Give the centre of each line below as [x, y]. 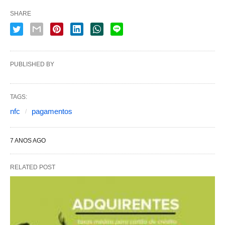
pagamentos [52, 111]
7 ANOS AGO [28, 140]
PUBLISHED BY [32, 64]
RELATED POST [33, 167]
